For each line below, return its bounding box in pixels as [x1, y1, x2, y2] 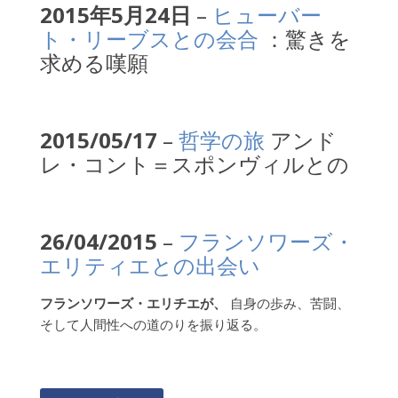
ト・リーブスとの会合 [39, 24, 259, 53]
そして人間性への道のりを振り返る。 [39, 315, 267, 333]
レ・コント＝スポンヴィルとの [39, 149, 349, 179]
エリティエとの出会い [39, 251, 260, 280]
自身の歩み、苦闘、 [229, 294, 350, 312]
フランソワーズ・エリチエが [39, 294, 213, 312]
